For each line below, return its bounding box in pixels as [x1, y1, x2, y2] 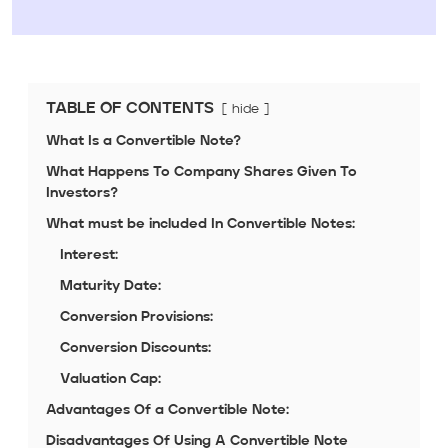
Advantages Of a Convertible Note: [46, 403, 289, 418]
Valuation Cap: [60, 372, 161, 387]
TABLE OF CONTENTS [46, 101, 214, 118]
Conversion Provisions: [60, 310, 213, 325]
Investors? [46, 186, 118, 201]
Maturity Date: [60, 279, 161, 294]
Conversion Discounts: [60, 341, 211, 356]
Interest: [60, 248, 118, 263]
